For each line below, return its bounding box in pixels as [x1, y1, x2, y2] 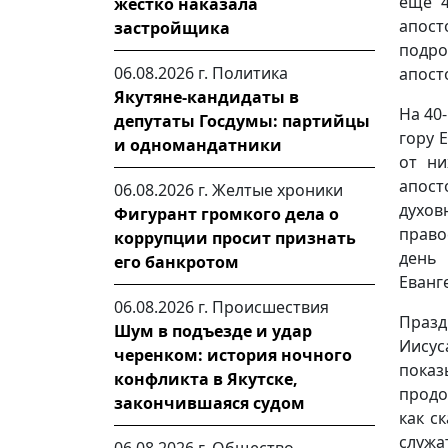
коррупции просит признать [114, 227, 356, 249]
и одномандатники [114, 134, 282, 156]
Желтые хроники [212, 179, 343, 201]
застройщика [114, 17, 230, 39]
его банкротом [114, 251, 239, 273]
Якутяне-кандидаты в [114, 86, 299, 108]
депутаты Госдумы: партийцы [114, 110, 370, 132]
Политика [212, 62, 288, 84]
